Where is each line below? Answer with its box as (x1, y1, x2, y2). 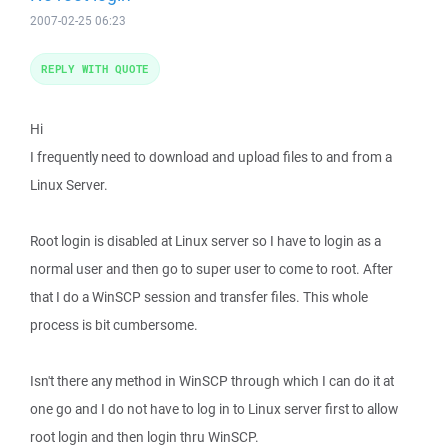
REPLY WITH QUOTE (41, 61, 149, 76)
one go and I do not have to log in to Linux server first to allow (30, 400, 398, 418)
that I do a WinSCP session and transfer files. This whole (30, 288, 368, 306)
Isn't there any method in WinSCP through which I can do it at (30, 372, 394, 390)
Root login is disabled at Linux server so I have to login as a (30, 232, 381, 250)
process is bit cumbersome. (30, 316, 198, 334)
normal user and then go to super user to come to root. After (30, 260, 393, 278)
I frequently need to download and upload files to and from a (30, 148, 392, 166)
